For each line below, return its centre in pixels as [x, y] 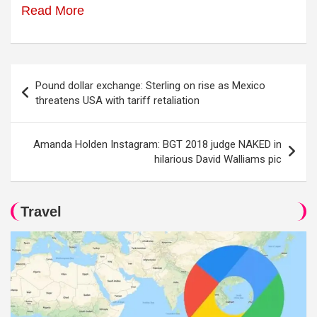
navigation [51, 98]
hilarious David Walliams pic [218, 159]
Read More [53, 11]
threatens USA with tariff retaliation [117, 100]
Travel [41, 212]
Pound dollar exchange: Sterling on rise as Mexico [150, 86]
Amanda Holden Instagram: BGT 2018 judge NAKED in [157, 144]
